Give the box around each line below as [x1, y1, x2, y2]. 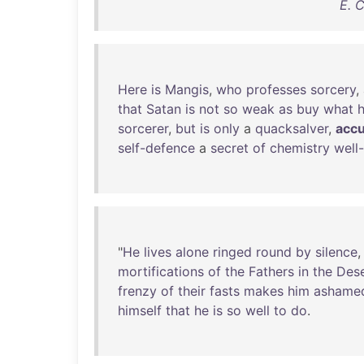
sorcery [310, 81, 356, 97]
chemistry [270, 140, 330, 156]
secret [210, 140, 249, 156]
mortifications [118, 263, 204, 279]
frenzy [118, 283, 157, 299]
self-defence [118, 140, 195, 156]
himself [118, 302, 162, 318]
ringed [213, 244, 252, 260]
